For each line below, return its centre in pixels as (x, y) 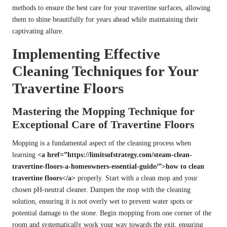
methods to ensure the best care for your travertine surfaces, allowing (111, 8)
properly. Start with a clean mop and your (137, 178)
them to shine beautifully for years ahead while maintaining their (105, 20)
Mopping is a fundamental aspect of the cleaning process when (102, 143)
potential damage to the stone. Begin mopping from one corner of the (112, 213)
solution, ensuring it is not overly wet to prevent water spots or (102, 202)
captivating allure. (38, 31)
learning (25, 155)
